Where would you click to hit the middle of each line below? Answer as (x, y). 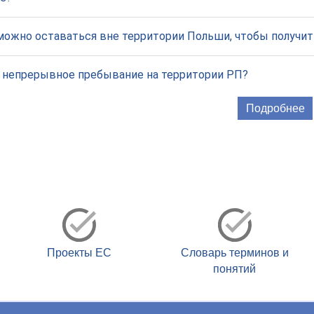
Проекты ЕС (80, 253)
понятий (235, 269)
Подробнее (275, 108)
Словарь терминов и (234, 253)
